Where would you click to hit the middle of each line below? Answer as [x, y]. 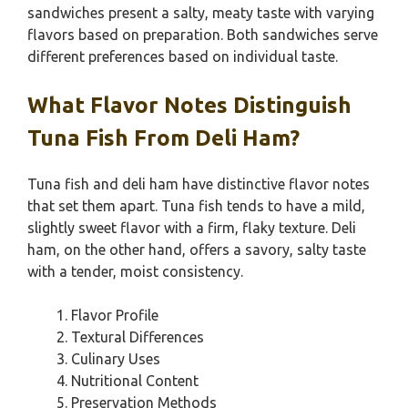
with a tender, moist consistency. [135, 271]
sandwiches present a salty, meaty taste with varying [201, 13]
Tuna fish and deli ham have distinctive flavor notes [199, 184]
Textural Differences [138, 337]
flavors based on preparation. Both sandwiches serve [203, 35]
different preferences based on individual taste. [183, 56]
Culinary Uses [116, 359]
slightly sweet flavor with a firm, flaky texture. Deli [192, 228]
